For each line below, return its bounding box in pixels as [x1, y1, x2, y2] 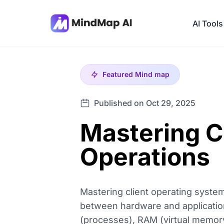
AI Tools [192, 18, 223, 28]
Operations [80, 142, 210, 171]
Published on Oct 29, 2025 [94, 98, 195, 108]
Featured [102, 70, 135, 78]
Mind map [135, 70, 169, 78]
